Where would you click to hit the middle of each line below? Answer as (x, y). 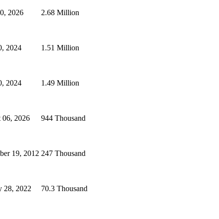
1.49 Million (60, 83)
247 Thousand (63, 153)
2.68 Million (60, 12)
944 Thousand (63, 118)
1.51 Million (60, 47)
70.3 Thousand (64, 188)
